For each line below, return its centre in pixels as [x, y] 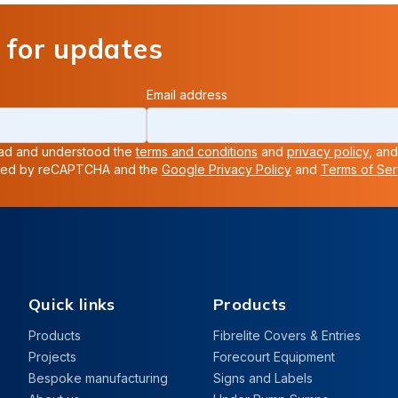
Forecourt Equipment [274, 357]
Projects [52, 357]
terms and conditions [196, 152]
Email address [187, 95]
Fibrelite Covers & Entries [287, 336]
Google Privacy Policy [226, 170]
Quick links [72, 305]
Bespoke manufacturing [98, 378]
